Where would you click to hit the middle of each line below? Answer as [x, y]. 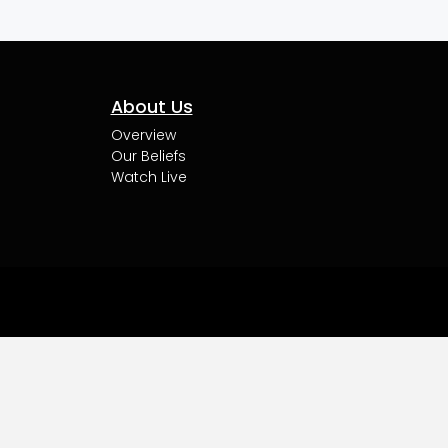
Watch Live [148, 177]
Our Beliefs [148, 156]
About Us [151, 107]
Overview [143, 135]
